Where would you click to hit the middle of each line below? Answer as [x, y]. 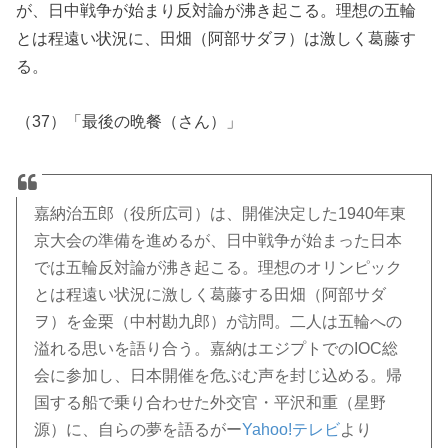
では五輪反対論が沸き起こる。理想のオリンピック [218, 267]
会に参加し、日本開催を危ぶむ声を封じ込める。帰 [218, 375]
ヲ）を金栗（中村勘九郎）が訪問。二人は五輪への [218, 321]
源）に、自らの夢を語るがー [138, 429]
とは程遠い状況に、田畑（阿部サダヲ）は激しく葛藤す [216, 38]
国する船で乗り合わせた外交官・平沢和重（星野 [210, 402]
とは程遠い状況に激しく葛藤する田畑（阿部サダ [210, 294]
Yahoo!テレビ [291, 429]
